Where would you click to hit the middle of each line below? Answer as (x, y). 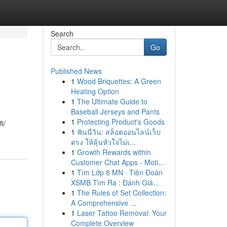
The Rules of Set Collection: (121, 193)
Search (62, 33)
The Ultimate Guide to (112, 101)
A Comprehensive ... (103, 203)
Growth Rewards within (114, 152)
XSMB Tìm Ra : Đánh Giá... (115, 182)
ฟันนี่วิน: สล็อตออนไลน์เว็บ (119, 132)
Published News (76, 71)
